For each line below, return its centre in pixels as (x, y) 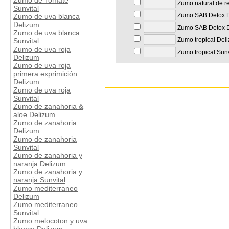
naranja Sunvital (39, 180)
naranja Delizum (40, 164)
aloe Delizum (34, 115)
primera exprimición (45, 74)
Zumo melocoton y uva (50, 221)
